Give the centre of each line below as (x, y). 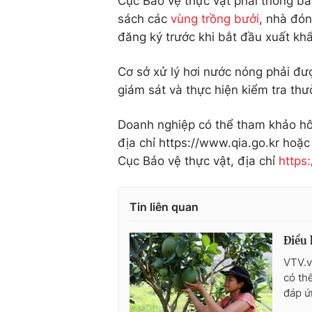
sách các (144, 19)
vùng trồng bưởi (215, 19)
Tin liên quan (164, 207)
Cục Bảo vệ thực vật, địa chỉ (198, 161)
